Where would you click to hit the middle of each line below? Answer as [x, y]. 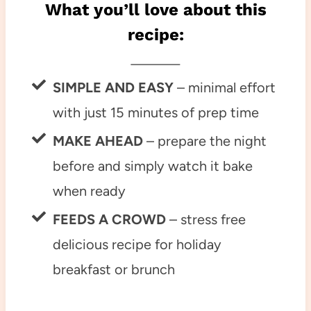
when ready [89, 191]
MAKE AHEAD [98, 141]
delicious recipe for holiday [137, 245]
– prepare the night [204, 141]
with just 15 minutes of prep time [155, 113]
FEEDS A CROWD [109, 220]
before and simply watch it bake [152, 166]
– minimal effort [224, 88]
